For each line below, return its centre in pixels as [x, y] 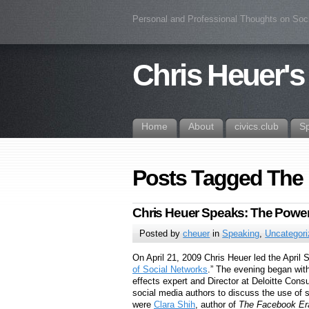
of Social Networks [170, 270]
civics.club [257, 126]
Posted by [161, 234]
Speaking [241, 234]
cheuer [197, 234]
